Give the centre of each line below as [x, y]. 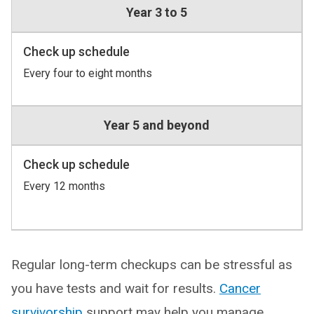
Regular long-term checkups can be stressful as [152, 265]
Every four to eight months [88, 73]
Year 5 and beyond [157, 125]
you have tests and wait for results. [115, 288]
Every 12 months [64, 186]
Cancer [240, 288]
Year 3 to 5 [157, 12]
